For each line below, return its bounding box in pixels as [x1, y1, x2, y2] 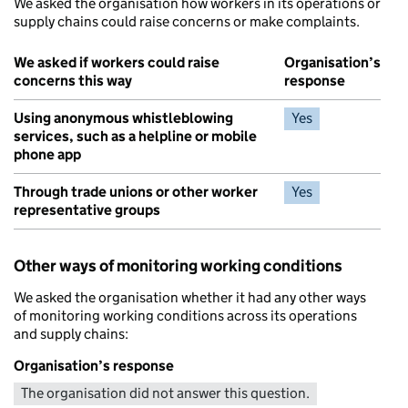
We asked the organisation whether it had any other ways [14, 288, 366, 306]
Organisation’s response [14, 356, 174, 374]
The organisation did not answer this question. [21, 383, 310, 402]
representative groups [14, 200, 160, 219]
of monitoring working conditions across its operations [14, 306, 357, 324]
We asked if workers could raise [14, 53, 219, 71]
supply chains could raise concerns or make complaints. [14, 12, 360, 30]
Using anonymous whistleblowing [14, 108, 233, 127]
